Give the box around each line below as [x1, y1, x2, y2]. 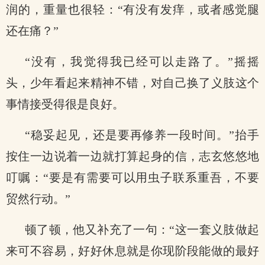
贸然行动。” [6, 192, 70, 205]
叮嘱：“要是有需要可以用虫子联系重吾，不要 [6, 171, 259, 184]
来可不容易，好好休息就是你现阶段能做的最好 [6, 244, 259, 257]
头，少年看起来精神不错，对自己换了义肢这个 [6, 76, 259, 89]
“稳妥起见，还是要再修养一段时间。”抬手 [25, 128, 259, 141]
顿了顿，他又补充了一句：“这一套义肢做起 [25, 223, 259, 236]
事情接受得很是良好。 [6, 98, 124, 111]
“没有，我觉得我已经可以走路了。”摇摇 [25, 55, 259, 68]
